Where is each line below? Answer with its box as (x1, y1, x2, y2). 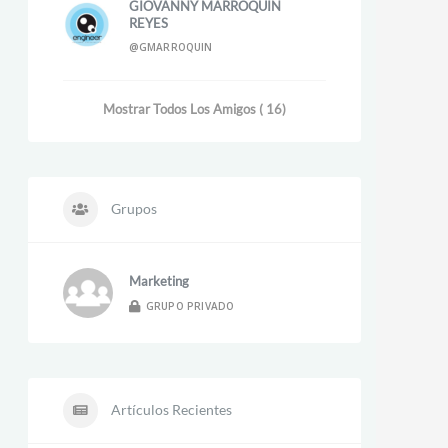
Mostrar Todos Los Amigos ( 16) (102, 101, 286, 117)
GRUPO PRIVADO (145, 299, 235, 314)
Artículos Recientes (107, 401, 232, 418)
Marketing (128, 272, 189, 289)
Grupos (107, 200, 157, 217)
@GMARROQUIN (128, 40, 213, 54)
